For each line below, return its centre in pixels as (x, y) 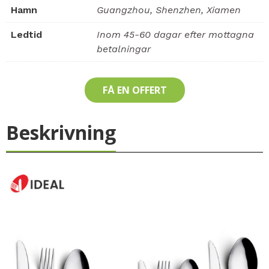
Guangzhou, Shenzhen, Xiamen (169, 10)
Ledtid (26, 35)
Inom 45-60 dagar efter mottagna (175, 35)
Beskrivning (61, 132)
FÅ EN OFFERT (134, 90)
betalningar (124, 49)
